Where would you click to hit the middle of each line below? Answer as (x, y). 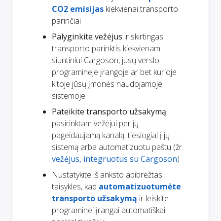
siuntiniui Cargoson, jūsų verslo (106, 60)
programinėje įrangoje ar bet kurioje (114, 72)
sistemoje (69, 95)
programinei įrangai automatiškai (109, 210)
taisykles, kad (75, 186)
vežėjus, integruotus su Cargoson (114, 159)
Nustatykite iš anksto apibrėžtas (107, 174)
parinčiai (66, 20)
